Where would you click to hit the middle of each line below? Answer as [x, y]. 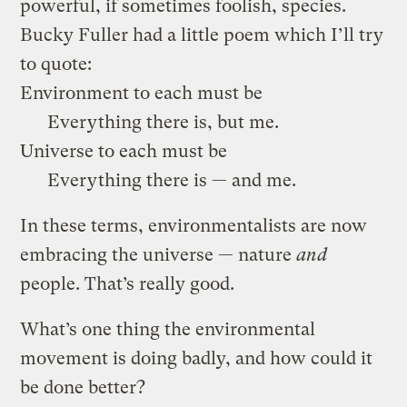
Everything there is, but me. [150, 122]
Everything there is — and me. [159, 180]
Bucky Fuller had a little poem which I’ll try [202, 35]
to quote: [56, 64]
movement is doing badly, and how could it [197, 358]
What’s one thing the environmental [168, 329]
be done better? [83, 387]
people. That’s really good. [128, 283]
